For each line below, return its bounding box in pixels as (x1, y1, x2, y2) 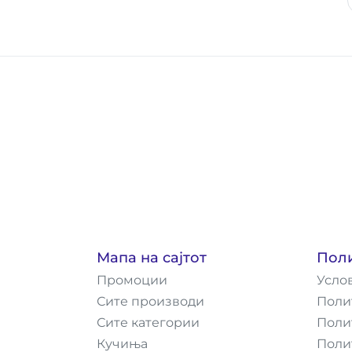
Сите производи (97, 294, 204, 309)
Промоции (97, 273, 167, 288)
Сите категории (97, 315, 200, 330)
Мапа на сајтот (97, 249, 207, 266)
